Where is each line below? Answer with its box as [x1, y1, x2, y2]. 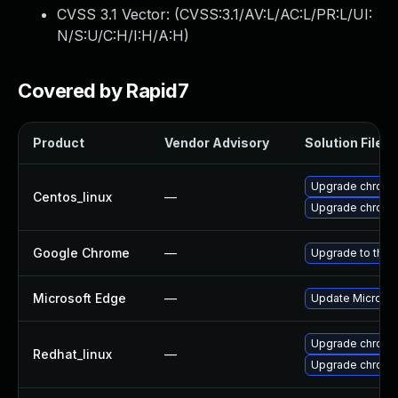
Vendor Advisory [164, 135, 269, 150]
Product [33, 135, 84, 150]
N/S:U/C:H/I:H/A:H [57, 27, 184, 44]
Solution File [305, 135, 383, 150]
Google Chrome [33, 245, 130, 260]
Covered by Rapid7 [18, 79, 189, 102]
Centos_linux [33, 189, 112, 204]
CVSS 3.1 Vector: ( [57, 5, 179, 23]
